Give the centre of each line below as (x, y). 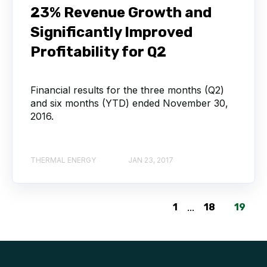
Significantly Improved (111, 32)
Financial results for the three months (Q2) (127, 90)
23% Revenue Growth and (121, 13)
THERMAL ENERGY (63, 160)
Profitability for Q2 (98, 52)
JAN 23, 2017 (151, 160)
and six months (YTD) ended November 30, (129, 103)
